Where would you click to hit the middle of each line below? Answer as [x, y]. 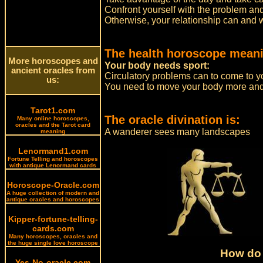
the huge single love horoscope [53, 243]
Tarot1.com [53, 110]
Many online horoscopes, [53, 118]
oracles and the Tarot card [53, 125]
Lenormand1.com [53, 151]
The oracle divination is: [173, 120]
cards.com [53, 228]
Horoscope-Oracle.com [53, 185]
